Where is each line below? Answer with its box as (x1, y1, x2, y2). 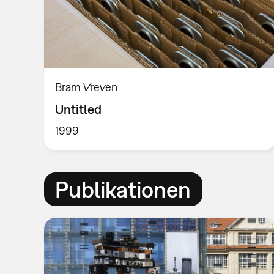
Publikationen (55, 176, 191, 202)
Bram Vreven (55, 80, 118, 94)
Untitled (55, 102, 102, 117)
